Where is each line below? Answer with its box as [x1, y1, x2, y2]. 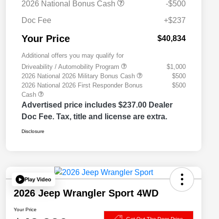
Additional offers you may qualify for [22, 52, 124, 60]
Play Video [24, 176, 51, 182]
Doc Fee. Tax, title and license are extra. [22, 112, 167, 121]
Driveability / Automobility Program [22, 63, 121, 71]
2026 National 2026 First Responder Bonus [22, 82, 143, 89]
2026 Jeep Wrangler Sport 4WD [14, 188, 158, 199]
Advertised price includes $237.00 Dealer [22, 101, 173, 109]
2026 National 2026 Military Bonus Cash [22, 72, 137, 80]
